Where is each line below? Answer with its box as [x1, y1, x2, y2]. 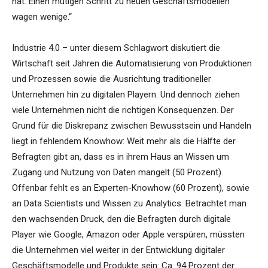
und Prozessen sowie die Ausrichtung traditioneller [12, 74, 211, 85]
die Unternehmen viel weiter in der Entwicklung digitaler [12, 245, 225, 256]
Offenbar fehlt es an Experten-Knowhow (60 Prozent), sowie [12, 182, 249, 194]
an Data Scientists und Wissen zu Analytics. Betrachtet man [12, 198, 246, 209]
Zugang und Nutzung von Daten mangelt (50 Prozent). [12, 167, 223, 178]
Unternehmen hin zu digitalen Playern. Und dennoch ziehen [12, 89, 240, 100]
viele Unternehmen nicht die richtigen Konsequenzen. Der [12, 105, 234, 116]
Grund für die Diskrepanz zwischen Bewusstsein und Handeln [12, 120, 251, 132]
